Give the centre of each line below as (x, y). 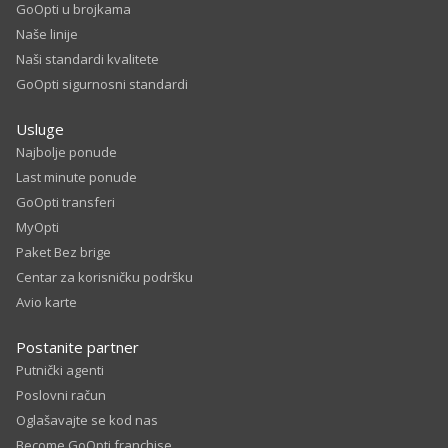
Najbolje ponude (66, 152)
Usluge (40, 129)
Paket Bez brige (63, 252)
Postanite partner (77, 347)
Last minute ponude (76, 177)
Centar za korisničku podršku (104, 277)
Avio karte (46, 302)
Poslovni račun (61, 395)
